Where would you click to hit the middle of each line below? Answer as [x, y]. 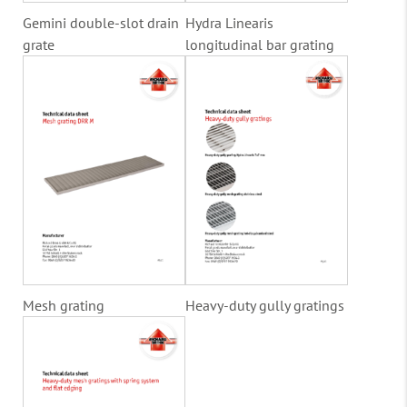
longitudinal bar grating [260, 44]
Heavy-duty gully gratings [265, 305]
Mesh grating [64, 305]
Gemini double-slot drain [101, 22]
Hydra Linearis [229, 22]
